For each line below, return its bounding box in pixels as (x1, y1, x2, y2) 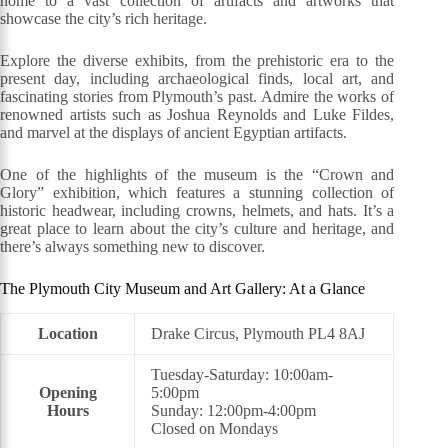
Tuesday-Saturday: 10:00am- (151, 365, 333, 383)
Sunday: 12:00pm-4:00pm (151, 401, 316, 419)
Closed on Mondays (151, 419, 278, 437)
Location (37, 324, 98, 342)
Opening (38, 383, 97, 401)
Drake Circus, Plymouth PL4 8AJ (151, 324, 365, 342)
